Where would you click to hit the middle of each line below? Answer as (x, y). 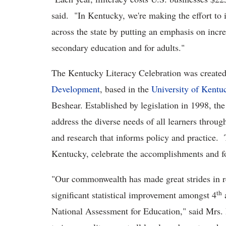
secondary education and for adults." (118, 48)
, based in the (126, 89)
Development (76, 89)
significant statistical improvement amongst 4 (134, 195)
